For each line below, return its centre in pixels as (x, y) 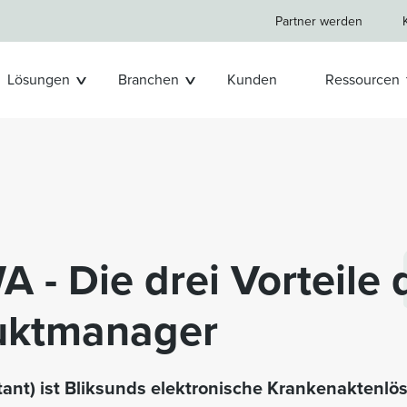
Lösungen (38, 79)
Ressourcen (362, 79)
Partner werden (319, 21)
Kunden (252, 79)
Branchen (148, 79)
